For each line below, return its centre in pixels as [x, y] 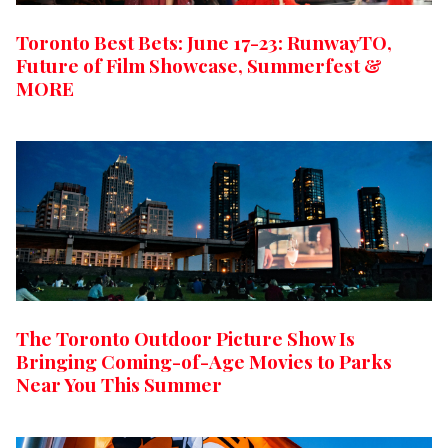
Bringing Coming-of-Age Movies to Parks [204, 360]
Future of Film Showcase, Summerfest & [199, 64]
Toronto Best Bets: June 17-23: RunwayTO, [204, 41]
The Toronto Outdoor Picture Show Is [185, 337]
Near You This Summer [119, 383]
